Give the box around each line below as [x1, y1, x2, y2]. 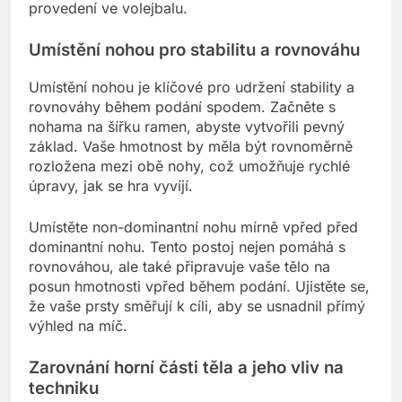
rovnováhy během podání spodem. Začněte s [29, 97, 336, 116]
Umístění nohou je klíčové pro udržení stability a [29, 77, 354, 96]
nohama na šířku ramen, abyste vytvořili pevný [29, 117, 345, 135]
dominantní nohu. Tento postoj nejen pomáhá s [29, 237, 345, 256]
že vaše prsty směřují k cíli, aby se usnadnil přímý [29, 296, 365, 315]
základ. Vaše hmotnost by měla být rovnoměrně [29, 136, 353, 155]
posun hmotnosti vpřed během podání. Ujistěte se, [29, 276, 370, 295]
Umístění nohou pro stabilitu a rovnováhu [29, 39, 360, 60]
